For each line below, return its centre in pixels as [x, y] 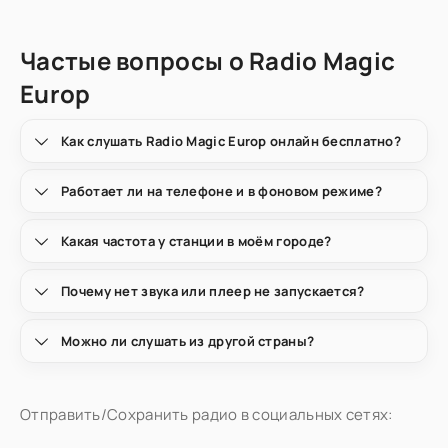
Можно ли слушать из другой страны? [188, 341]
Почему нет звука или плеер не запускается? [213, 291]
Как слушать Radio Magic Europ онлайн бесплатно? [231, 141]
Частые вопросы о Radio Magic [208, 60]
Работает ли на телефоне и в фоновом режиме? [221, 191]
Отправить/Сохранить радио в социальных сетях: [206, 414]
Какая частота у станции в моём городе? [196, 241]
